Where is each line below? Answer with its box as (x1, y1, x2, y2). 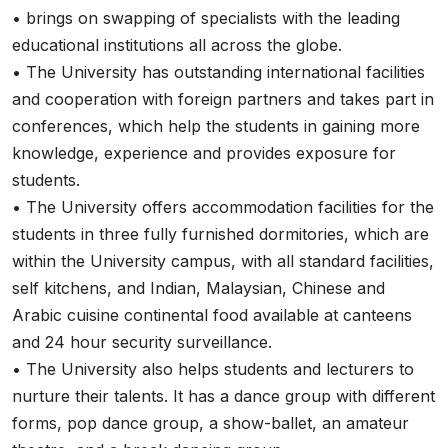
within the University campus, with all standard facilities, (12, 251, 434, 271)
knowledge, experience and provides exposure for (12, 143, 396, 163)
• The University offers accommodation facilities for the (12, 197, 434, 217)
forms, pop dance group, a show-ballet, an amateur (12, 413, 409, 433)
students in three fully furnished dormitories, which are (12, 224, 429, 244)
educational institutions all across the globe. (12, 35, 342, 55)
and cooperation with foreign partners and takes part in (12, 89, 434, 109)
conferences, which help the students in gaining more (12, 116, 420, 136)
